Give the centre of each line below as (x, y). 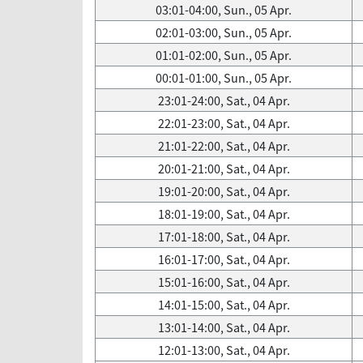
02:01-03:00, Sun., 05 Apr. (224, 32)
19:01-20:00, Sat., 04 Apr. (224, 191)
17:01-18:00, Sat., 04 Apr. (224, 237)
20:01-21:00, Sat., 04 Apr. (224, 169)
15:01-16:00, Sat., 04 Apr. (224, 282)
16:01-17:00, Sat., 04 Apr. (224, 259)
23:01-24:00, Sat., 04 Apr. (224, 100)
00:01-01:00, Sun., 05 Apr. (224, 78)
